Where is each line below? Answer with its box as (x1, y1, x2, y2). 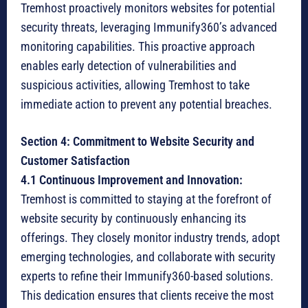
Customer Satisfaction (21, 153, 130, 168)
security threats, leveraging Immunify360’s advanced (21, 20, 277, 35)
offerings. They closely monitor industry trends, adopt (21, 230, 280, 245)
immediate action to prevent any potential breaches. (21, 97, 272, 112)
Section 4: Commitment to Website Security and (21, 134, 254, 149)
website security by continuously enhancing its (21, 211, 246, 226)
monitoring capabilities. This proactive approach (21, 39, 255, 54)
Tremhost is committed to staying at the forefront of (21, 192, 272, 207)
